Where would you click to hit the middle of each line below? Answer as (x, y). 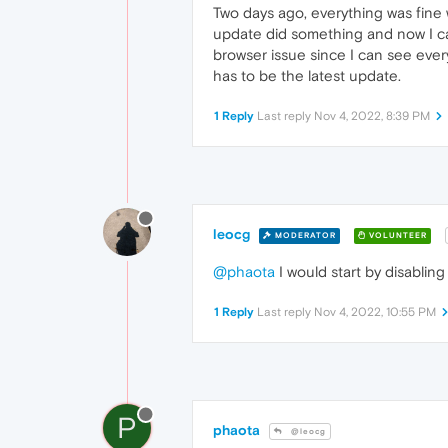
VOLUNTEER (396, 235)
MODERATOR (304, 235)
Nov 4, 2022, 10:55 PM (375, 312)
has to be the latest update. (307, 75)
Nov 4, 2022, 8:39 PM (372, 116)
